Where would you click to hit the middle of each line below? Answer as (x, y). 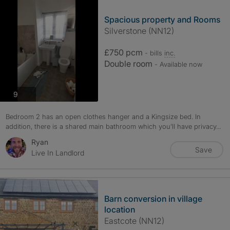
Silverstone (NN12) (139, 31)
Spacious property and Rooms (162, 20)
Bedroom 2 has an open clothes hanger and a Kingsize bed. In (103, 117)
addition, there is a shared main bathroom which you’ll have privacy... (113, 126)
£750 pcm (124, 52)
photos (28, 93)
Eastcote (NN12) (134, 221)
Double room (129, 64)
